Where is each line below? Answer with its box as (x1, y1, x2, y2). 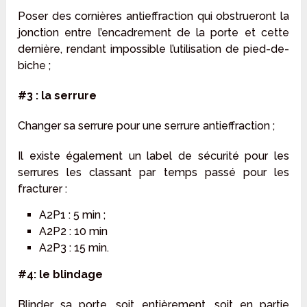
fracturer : (18, 182, 68, 195)
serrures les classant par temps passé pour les (18, 165, 289, 179)
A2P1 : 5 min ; (38, 208, 106, 221)
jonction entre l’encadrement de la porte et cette (18, 25, 289, 39)
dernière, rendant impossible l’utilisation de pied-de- (18, 42, 289, 56)
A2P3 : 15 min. (38, 241, 109, 254)
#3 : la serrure (18, 88, 97, 102)
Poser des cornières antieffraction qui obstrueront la (18, 9, 289, 23)
